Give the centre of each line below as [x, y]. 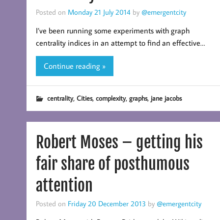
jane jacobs [166, 98]
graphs [138, 98]
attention [64, 185]
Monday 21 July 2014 [99, 12]
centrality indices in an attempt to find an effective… [120, 43]
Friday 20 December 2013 [107, 203]
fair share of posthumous [112, 164]
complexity [110, 98]
